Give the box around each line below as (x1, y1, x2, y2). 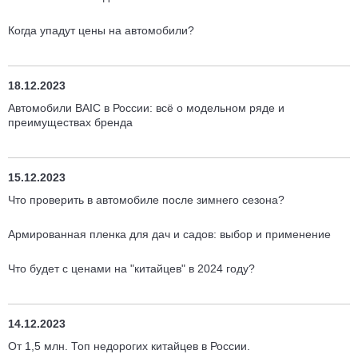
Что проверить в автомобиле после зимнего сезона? (8, 193, 284, 206)
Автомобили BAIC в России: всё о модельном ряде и (8, 101, 284, 114)
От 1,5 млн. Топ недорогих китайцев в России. (8, 340, 250, 352)
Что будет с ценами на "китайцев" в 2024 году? (8, 262, 255, 275)
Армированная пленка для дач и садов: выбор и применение (8, 228, 331, 241)
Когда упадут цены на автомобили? (8, 24, 194, 37)
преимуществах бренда (8, 116, 133, 129)
